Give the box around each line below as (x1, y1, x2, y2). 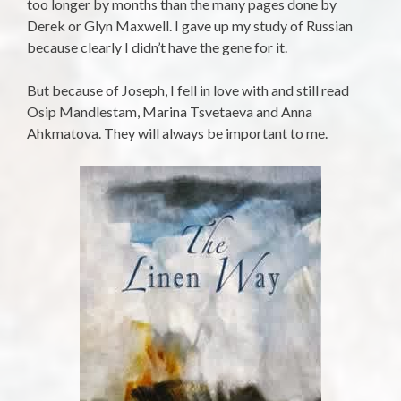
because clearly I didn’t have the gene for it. (27, 38, 287, 56)
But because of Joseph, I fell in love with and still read (27, 81, 349, 99)
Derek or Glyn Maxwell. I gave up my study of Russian (27, 17, 353, 35)
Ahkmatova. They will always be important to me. (27, 124, 328, 142)
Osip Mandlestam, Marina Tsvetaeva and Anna (27, 103, 312, 121)
